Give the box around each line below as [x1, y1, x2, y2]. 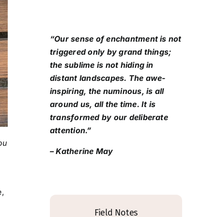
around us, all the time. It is [50, 99, 156, 109]
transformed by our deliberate [50, 112, 168, 122]
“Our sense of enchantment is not [50, 33, 182, 44]
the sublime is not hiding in [50, 60, 154, 70]
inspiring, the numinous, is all [50, 86, 164, 96]
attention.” [50, 125, 92, 135]
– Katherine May [50, 146, 113, 156]
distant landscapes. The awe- [50, 73, 166, 83]
